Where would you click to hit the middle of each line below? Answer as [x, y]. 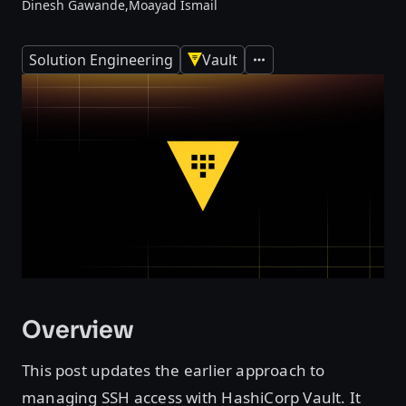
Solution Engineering [101, 60]
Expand [271, 65]
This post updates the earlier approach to [174, 370]
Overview [78, 329]
